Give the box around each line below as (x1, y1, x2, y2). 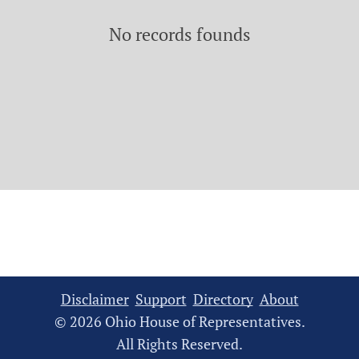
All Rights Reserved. (116, 334, 243, 353)
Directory (192, 289, 253, 309)
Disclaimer (60, 289, 129, 309)
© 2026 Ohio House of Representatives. (54, 312, 305, 331)
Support (135, 289, 187, 309)
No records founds (108, 22, 251, 46)
